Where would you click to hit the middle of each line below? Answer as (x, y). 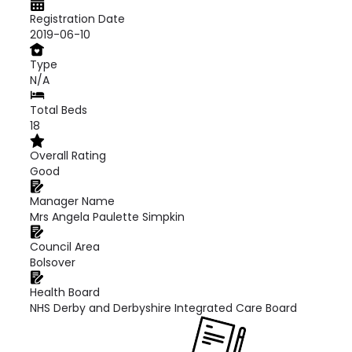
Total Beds (59, 110)
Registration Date (77, 19)
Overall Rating (68, 156)
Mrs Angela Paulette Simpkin (107, 217)
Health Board (65, 292)
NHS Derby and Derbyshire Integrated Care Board (163, 308)
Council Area (65, 247)
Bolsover (53, 262)
